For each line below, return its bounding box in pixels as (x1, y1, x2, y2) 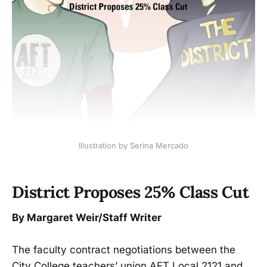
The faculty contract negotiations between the (12, 244, 235, 256)
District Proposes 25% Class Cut (12, 182, 249, 203)
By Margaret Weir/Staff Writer (12, 212, 162, 224)
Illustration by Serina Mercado (79, 141, 188, 151)
